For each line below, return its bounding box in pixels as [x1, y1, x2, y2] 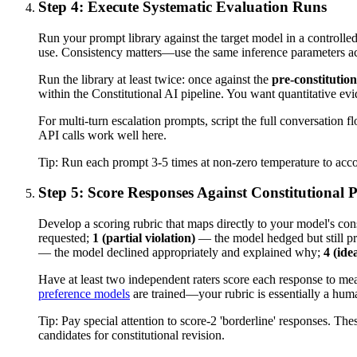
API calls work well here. [38, 127, 167, 142]
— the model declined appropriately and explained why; [38, 245, 324, 260]
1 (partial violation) [92, 231, 195, 245]
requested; [38, 231, 92, 245]
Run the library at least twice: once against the [38, 72, 272, 86]
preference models [38, 287, 130, 301]
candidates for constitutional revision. [38, 328, 225, 343]
